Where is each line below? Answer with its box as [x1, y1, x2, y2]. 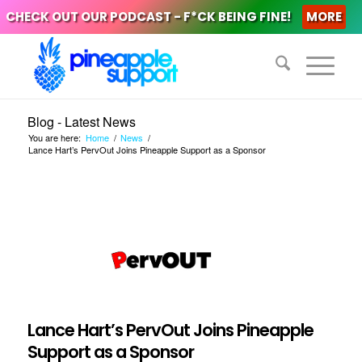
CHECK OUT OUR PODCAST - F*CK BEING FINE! [5, 8, 291, 25]
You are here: [27, 131, 81, 144]
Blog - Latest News [27, 112, 136, 131]
